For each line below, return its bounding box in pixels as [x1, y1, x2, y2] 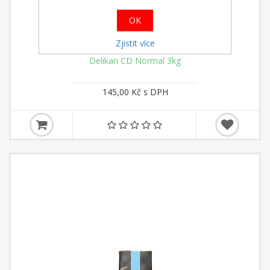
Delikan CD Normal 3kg [89, 55, 181, 66]
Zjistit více [115, 37, 155, 49]
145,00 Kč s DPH [102, 86, 168, 98]
